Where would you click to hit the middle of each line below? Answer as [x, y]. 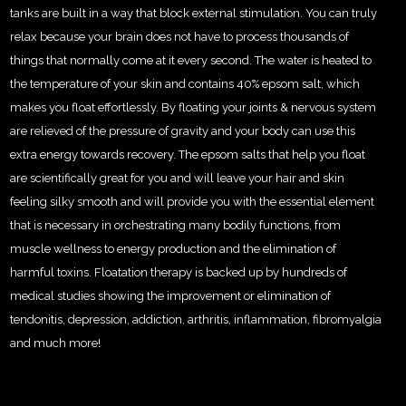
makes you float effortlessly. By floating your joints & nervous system [193, 107]
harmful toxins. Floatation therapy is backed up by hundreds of [179, 272]
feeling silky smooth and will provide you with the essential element [192, 201]
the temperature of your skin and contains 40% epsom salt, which [185, 83]
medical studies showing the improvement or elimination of [170, 295]
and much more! [55, 343]
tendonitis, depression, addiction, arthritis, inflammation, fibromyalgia [196, 319]
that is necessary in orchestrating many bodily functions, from [175, 225]
